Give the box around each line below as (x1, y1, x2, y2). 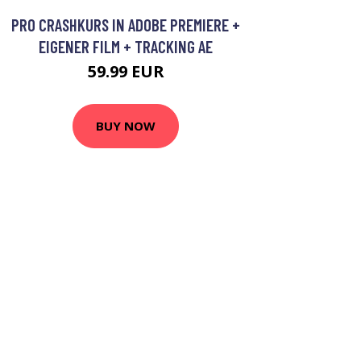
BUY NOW (96, 118, 156, 135)
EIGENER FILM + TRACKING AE (39, 35, 213, 56)
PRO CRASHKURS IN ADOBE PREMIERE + (11, 14, 240, 35)
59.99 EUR (87, 60, 164, 82)
